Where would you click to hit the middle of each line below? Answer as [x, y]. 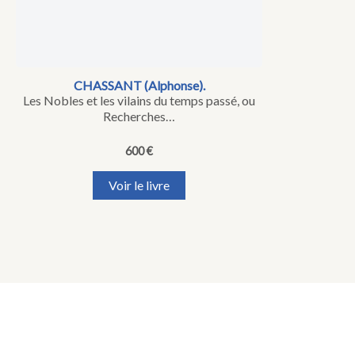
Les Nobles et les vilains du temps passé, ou [139, 100]
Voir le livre [139, 185]
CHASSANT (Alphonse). [139, 85]
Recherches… [139, 116]
